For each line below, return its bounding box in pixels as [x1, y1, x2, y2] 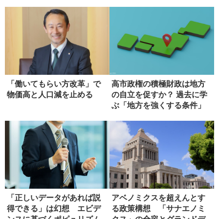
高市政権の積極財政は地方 [111, 79, 205, 88]
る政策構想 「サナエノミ [111, 204, 205, 213]
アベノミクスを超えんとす [111, 193, 205, 202]
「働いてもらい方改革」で [7, 79, 101, 88]
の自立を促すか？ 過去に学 [111, 90, 207, 99]
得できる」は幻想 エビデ [7, 204, 101, 213]
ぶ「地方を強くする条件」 [111, 101, 205, 109]
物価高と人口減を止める [7, 90, 93, 99]
